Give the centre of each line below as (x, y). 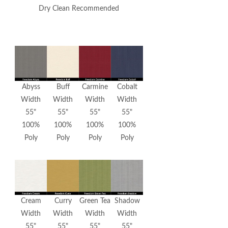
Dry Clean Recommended (79, 9)
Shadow (127, 201)
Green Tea (95, 201)
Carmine (95, 87)
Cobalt (127, 87)
